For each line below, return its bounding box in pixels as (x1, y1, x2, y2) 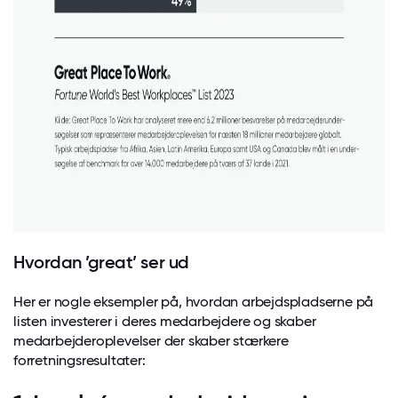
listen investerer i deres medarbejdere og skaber (13, 312, 316, 330)
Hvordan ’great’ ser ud (13, 251, 189, 273)
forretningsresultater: (13, 351, 146, 369)
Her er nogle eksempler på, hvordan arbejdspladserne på (13, 292, 374, 310)
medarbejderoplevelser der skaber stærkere (13, 331, 289, 349)
